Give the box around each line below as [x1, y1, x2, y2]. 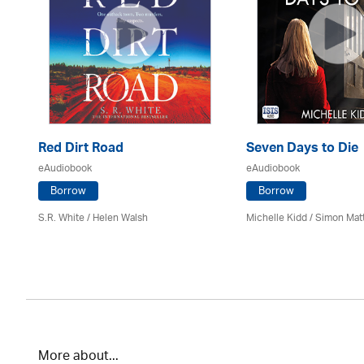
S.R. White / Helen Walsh [38, 206, 148, 229]
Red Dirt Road [38, 136, 123, 162]
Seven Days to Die [246, 136, 358, 162]
